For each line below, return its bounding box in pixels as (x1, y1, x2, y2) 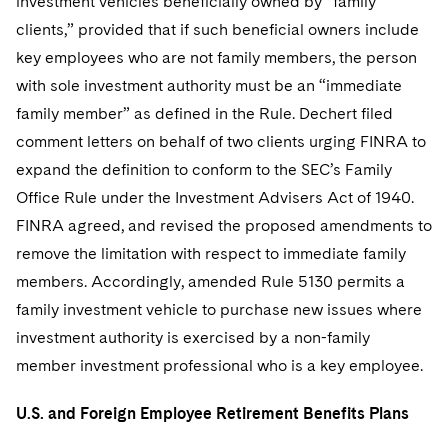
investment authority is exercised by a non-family (16, 328, 370, 347)
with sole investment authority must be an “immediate (16, 76, 402, 95)
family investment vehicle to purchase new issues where (16, 300, 422, 319)
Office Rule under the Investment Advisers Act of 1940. (16, 188, 414, 207)
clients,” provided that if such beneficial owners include (16, 20, 419, 39)
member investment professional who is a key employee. (16, 356, 423, 375)
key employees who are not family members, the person (16, 48, 417, 67)
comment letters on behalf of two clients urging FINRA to (16, 132, 426, 151)
